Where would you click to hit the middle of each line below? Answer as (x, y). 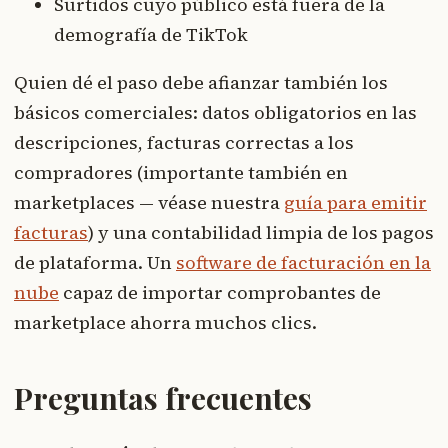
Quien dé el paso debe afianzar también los (201, 83)
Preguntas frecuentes (163, 398)
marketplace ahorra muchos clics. (165, 323)
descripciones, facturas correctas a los (184, 143)
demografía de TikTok (151, 35)
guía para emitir (355, 203)
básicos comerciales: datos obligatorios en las (215, 113)
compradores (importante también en (181, 173)
